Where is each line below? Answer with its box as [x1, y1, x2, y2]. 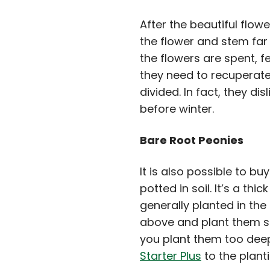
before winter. [140, 101, 214, 116]
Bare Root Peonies [140, 132, 243, 148]
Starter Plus [140, 248, 201, 263]
